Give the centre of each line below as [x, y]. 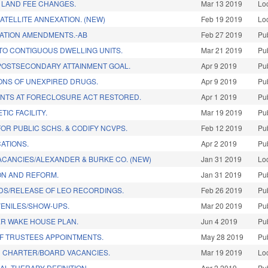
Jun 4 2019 [220, 221]
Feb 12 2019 [222, 128]
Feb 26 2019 [222, 190]
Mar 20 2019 [222, 206]
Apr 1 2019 [219, 97]
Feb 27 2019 [222, 35]
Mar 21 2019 [222, 50]
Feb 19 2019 [222, 19]
